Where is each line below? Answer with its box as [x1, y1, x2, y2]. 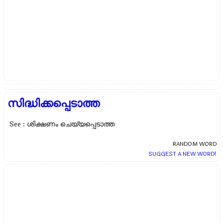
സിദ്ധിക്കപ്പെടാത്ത [7, 95, 100, 112]
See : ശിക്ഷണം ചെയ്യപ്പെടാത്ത [9, 119, 115, 129]
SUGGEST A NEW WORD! [148, 149, 217, 158]
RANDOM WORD [172, 139, 217, 148]
